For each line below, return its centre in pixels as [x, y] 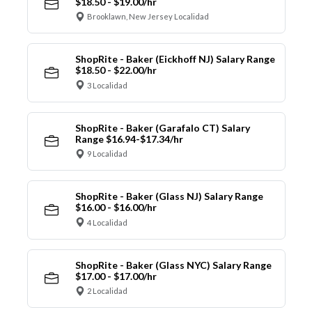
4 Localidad [107, 222]
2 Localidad [107, 291]
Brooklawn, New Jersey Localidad [148, 17]
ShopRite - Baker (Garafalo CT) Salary [162, 127]
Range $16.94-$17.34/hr [129, 139]
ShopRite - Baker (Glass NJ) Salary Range [169, 196]
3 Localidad [107, 85]
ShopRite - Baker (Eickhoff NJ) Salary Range [175, 59]
